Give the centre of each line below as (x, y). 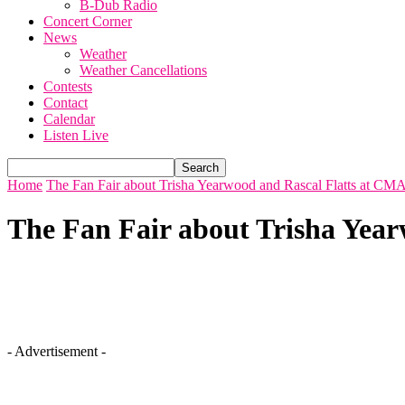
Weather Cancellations (143, 70)
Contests (68, 86)
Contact (66, 103)
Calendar (69, 119)
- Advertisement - (57, 351)
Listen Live (76, 135)
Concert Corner (88, 21)
